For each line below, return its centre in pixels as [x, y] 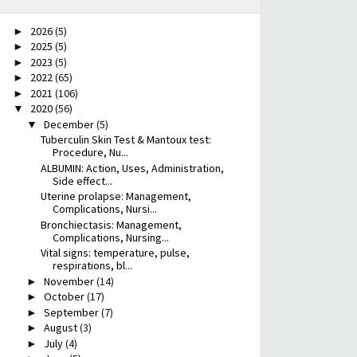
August [61, 328]
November [70, 281]
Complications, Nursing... [110, 237]
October [65, 297]
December [70, 124]
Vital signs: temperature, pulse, [115, 253]
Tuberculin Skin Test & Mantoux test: [126, 140]
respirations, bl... [92, 266]
